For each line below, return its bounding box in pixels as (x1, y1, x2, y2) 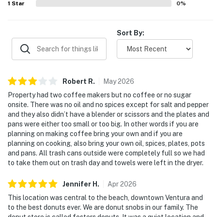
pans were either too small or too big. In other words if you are (8, 120, 199, 128)
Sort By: (117, 29, 144, 37)
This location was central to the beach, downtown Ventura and (8, 193, 203, 201)
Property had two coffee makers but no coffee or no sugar (8, 91, 191, 99)
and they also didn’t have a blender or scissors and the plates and (8, 110, 209, 118)
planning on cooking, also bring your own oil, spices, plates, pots (8, 139, 205, 147)
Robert (62, 77, 87, 85)
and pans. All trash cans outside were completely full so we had (8, 149, 205, 157)
